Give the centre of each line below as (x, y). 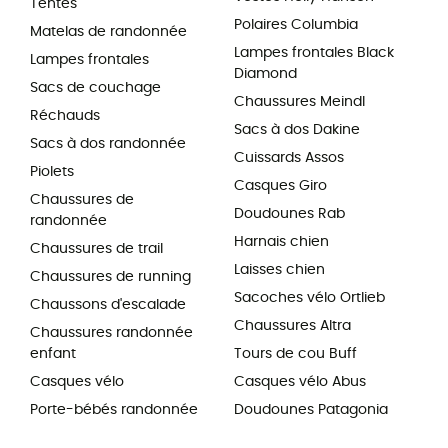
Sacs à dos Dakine (297, 130)
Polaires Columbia (296, 25)
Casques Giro (280, 186)
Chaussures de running (110, 277)
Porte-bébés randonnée (114, 410)
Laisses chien (279, 270)
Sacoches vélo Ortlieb (309, 298)
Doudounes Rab (289, 214)
